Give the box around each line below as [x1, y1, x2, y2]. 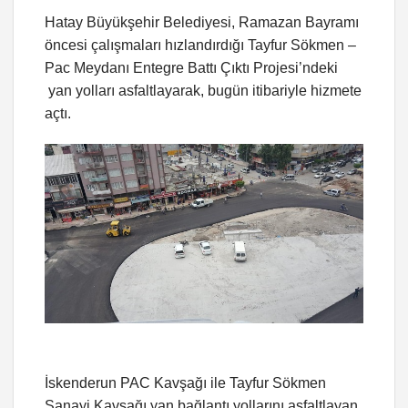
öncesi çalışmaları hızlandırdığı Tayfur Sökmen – [45, 37, 356, 54]
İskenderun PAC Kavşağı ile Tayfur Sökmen [45, 374, 326, 391]
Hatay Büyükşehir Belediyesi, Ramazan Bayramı [45, 15, 359, 31]
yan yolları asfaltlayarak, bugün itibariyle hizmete [45, 83, 362, 99]
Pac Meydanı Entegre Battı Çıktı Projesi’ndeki [45, 60, 338, 76]
